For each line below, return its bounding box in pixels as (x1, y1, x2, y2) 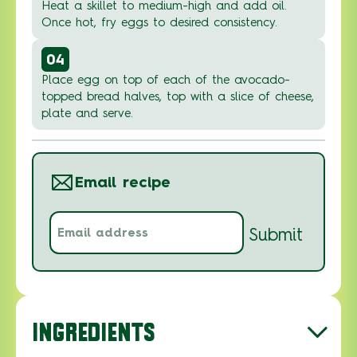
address (49, 229, 104, 244)
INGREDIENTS (32, 316, 155, 347)
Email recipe (75, 173, 171, 191)
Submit (249, 224, 303, 245)
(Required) (105, 231, 153, 243)
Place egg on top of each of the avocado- (41, 73, 290, 87)
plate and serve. (41, 106, 133, 120)
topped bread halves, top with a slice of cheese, (41, 89, 314, 104)
